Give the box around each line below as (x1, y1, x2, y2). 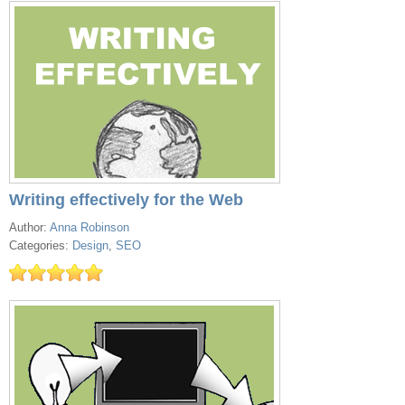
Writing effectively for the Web (9, 191, 243, 209)
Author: (9, 221, 50, 234)
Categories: (9, 239, 72, 252)
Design (72, 239, 108, 252)
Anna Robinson (50, 221, 129, 234)
